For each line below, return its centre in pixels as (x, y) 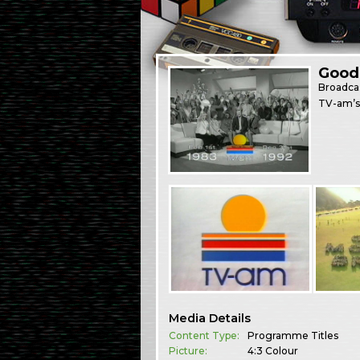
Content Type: (205, 335)
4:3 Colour (273, 350)
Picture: (188, 350)
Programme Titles (293, 335)
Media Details (210, 318)
